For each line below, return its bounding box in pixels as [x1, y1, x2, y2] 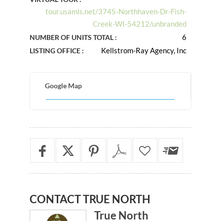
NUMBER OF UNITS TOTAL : [29, 33, 117, 41]
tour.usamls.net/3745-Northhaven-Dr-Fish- [45, 6, 187, 16]
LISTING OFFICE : [29, 46, 84, 55]
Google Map [44, 81, 82, 90]
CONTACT [29, 192, 81, 206]
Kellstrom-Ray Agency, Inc [101, 45, 187, 55]
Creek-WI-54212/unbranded [93, 19, 187, 28]
